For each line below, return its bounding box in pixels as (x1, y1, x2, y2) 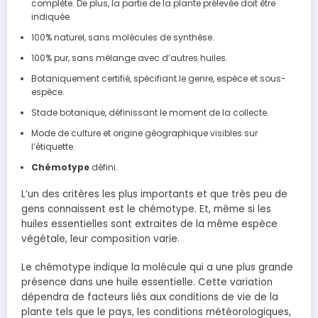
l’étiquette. (31, 140, 75, 153)
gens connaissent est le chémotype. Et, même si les (21, 202, 271, 216)
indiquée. (31, 10, 72, 23)
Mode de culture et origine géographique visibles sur (31, 126, 258, 139)
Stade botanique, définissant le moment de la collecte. (31, 106, 269, 119)
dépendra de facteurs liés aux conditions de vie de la (21, 290, 278, 304)
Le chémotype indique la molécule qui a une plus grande (21, 260, 293, 274)
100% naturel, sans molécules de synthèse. (31, 31, 214, 43)
